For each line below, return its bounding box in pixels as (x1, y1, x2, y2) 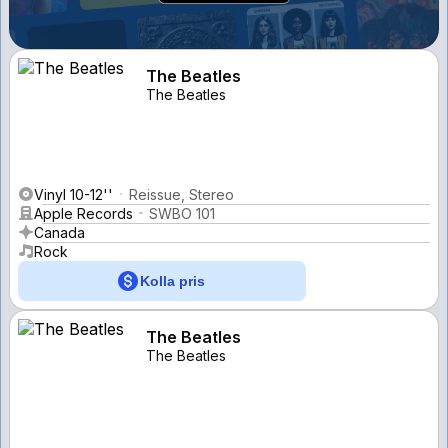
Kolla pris (139, 272, 205, 289)
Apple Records (34, 204, 133, 222)
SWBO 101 (149, 204, 215, 222)
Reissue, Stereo (129, 185, 234, 203)
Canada (34, 223, 85, 241)
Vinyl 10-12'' (34, 185, 113, 203)
